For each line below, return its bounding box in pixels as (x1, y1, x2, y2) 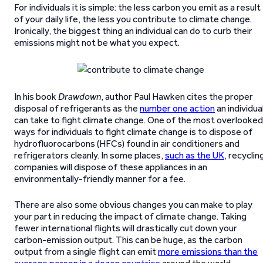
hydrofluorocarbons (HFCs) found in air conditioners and (14, 138, 240, 150)
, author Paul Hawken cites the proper (101, 91, 253, 103)
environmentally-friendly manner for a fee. (14, 173, 186, 185)
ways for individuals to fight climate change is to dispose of (14, 126, 252, 138)
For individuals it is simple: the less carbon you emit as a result (14, 2, 261, 14)
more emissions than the (158, 246, 258, 258)
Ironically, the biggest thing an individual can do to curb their (14, 25, 252, 37)
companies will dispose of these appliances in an (14, 161, 207, 173)
